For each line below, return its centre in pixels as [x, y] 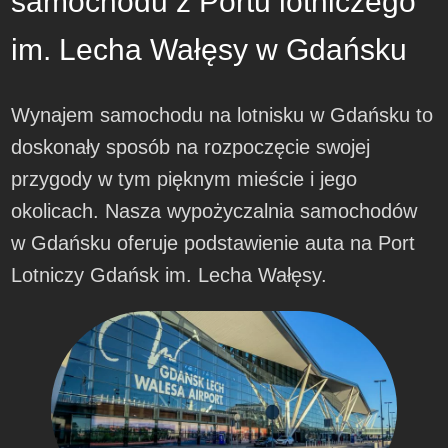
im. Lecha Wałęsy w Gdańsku [209, 50]
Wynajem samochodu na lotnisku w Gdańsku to [222, 115]
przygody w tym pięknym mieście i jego [184, 179]
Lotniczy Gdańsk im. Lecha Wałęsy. [169, 275]
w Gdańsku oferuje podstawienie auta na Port [213, 243]
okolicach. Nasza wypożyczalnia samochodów [214, 211]
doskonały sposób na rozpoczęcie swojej [191, 147]
